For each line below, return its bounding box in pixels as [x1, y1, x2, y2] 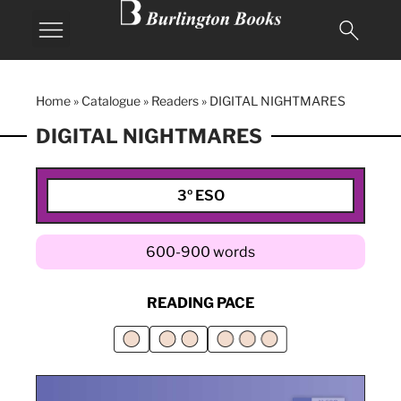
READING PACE [147, 294, 254, 311]
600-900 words [146, 243, 255, 260]
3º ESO [176, 187, 225, 204]
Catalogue [81, 93, 141, 108]
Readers [151, 93, 199, 108]
